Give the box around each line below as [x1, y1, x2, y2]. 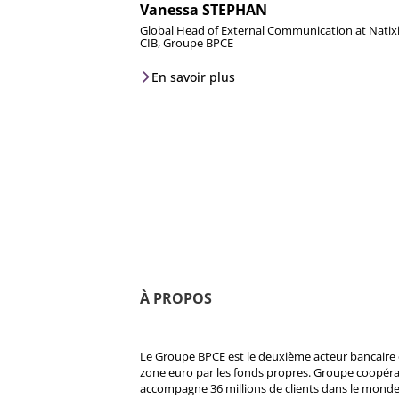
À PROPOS [140, 288, 212, 308]
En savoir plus [151, 68, 235, 85]
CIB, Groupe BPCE [140, 34, 233, 51]
